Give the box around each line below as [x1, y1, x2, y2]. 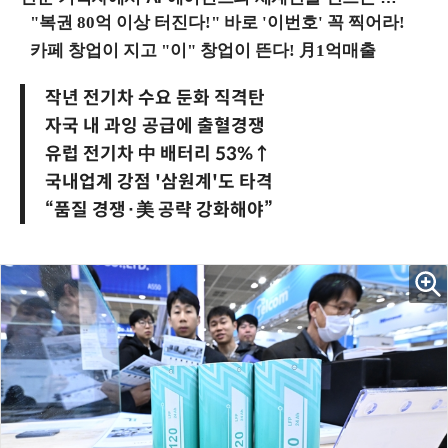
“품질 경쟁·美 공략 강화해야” [45, 199, 273, 222]
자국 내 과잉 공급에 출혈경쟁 [45, 115, 265, 138]
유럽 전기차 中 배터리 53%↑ [45, 143, 271, 166]
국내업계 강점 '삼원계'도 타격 [45, 171, 273, 194]
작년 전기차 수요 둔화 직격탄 [45, 87, 265, 110]
